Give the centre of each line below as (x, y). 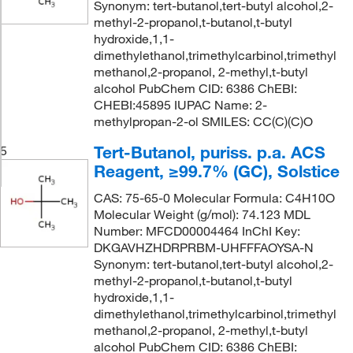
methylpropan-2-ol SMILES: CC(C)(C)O (203, 121)
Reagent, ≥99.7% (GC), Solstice (216, 171)
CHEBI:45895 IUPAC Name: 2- (180, 105)
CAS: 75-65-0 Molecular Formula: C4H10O (214, 198)
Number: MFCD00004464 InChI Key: (197, 231)
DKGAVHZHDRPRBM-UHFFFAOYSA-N (203, 247)
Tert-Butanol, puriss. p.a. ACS (209, 152)
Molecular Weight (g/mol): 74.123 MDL (202, 214)
